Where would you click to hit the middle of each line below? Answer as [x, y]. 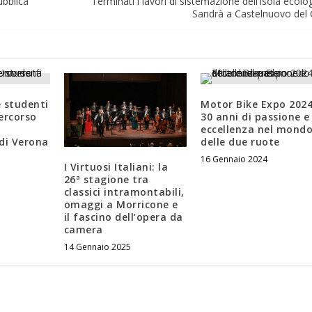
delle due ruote [240, 142]
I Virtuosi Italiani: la [116, 166]
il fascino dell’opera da [123, 217]
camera [83, 229]
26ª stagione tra [106, 179]
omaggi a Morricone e [121, 204]
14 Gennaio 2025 [97, 247]
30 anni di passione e [255, 117]
